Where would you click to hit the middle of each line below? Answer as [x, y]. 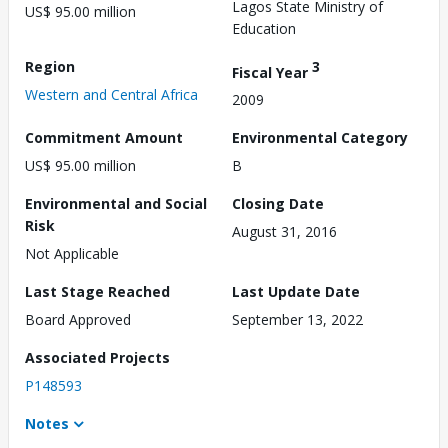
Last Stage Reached [97, 292]
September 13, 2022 [297, 320]
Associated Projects [97, 358]
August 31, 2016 [284, 232]
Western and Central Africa [111, 94]
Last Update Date [296, 292]
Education [264, 28]
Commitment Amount [104, 138]
